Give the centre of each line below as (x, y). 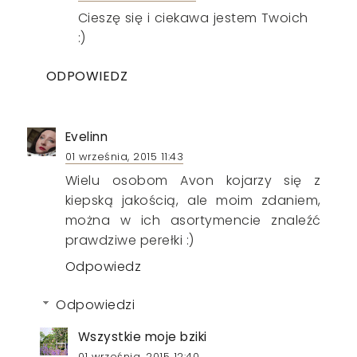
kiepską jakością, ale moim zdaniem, (193, 200)
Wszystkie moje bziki (142, 336)
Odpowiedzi (96, 304)
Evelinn (86, 136)
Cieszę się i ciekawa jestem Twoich (193, 18)
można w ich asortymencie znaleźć (193, 220)
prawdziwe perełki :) (129, 240)
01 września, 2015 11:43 (124, 156)
